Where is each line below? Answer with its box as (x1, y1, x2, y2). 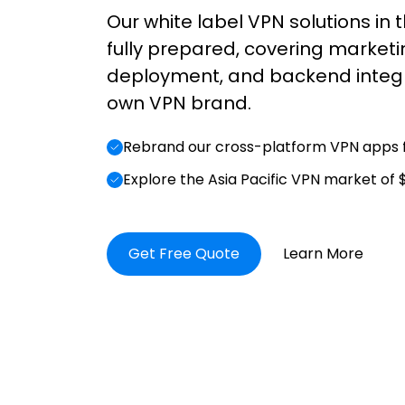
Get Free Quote (128, 243, 240, 265)
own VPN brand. (107, 90, 251, 117)
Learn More (283, 243, 363, 265)
